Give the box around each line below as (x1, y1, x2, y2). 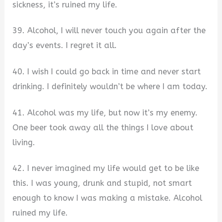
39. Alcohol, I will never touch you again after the (12, 26, 206, 36)
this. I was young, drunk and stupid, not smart (12, 178, 192, 188)
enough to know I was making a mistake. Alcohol (12, 193, 203, 203)
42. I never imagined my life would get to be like (12, 164, 200, 173)
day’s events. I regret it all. (12, 41, 117, 51)
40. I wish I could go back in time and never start (12, 66, 201, 76)
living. (12, 137, 36, 147)
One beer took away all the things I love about (12, 122, 194, 132)
